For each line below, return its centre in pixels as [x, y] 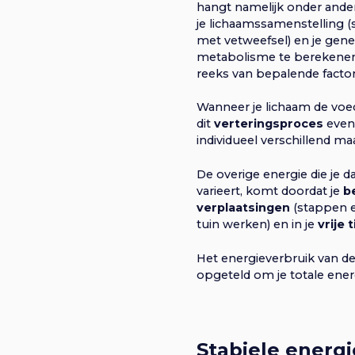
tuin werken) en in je [257, 224]
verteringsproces [269, 124]
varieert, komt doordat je [270, 191]
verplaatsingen [243, 207]
